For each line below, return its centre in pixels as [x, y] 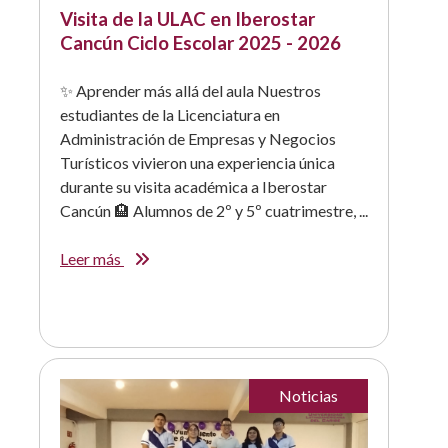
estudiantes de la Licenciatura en [170, 114]
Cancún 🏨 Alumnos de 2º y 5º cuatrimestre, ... [214, 210]
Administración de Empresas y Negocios [198, 138]
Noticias [308, 395]
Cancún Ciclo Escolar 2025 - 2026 [200, 42]
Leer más [92, 258]
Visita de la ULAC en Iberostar [187, 18]
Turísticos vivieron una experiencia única [197, 162]
